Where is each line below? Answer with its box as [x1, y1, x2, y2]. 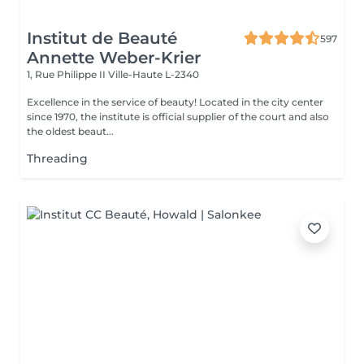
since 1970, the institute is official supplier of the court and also [27, 110, 329, 123]
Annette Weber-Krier [27, 48, 201, 67]
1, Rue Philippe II [27, 68, 108, 80]
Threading [27, 151, 88, 166]
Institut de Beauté [27, 28, 177, 48]
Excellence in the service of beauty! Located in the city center [27, 96, 199, 108]
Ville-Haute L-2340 [108, 68, 199, 80]
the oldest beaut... [27, 125, 114, 137]
